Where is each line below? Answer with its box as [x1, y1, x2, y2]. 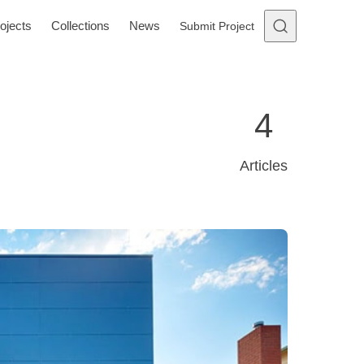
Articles [240, 158, 288, 174]
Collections [51, 19, 110, 32]
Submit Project [180, 19, 254, 32]
